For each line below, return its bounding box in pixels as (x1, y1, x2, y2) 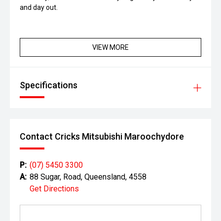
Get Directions (30, 184, 79, 193)
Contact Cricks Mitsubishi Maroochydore (20, 131, 184, 142)
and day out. (20, 3, 58, 11)
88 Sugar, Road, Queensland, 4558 (30, 172, 147, 182)
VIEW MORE (92, 43, 129, 51)
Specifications (20, 80, 77, 90)
